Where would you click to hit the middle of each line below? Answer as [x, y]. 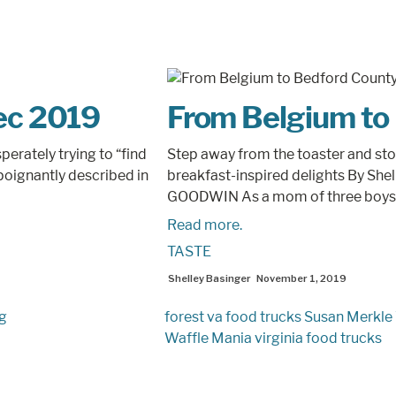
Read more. [204, 225]
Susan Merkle [349, 317]
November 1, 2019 [301, 278]
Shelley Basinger [209, 278]
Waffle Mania [209, 339]
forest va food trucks [233, 317]
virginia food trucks [319, 339]
